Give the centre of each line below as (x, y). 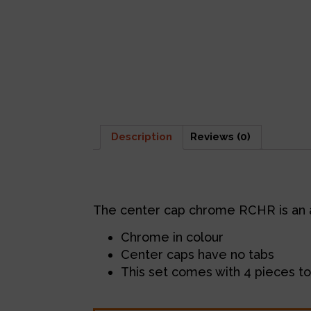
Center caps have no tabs (198, 255)
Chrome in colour (173, 237)
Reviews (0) (221, 137)
